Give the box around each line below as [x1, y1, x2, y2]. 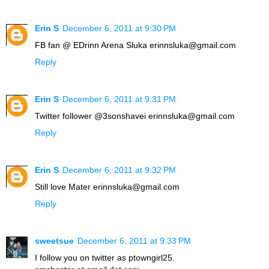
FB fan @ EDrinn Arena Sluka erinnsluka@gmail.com [35, 40, 236, 50]
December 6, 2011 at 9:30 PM [62, 23, 176, 34]
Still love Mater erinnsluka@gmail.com [35, 182, 180, 192]
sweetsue [35, 236, 74, 246]
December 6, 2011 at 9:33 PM [77, 236, 191, 246]
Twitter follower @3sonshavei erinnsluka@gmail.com [35, 111, 235, 121]
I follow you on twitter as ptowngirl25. [35, 253, 175, 263]
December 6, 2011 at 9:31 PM [62, 94, 176, 104]
